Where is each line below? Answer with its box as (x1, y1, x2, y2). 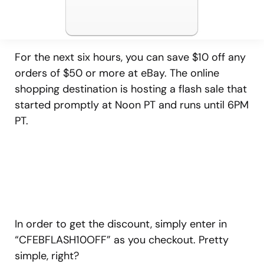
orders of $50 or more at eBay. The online (15, 66, 219, 81)
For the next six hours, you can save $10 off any (15, 50, 246, 65)
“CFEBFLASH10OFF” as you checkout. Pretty (15, 233, 229, 247)
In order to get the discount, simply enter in (15, 217, 227, 232)
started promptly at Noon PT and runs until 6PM (15, 98, 249, 113)
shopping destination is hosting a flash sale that (15, 82, 247, 97)
